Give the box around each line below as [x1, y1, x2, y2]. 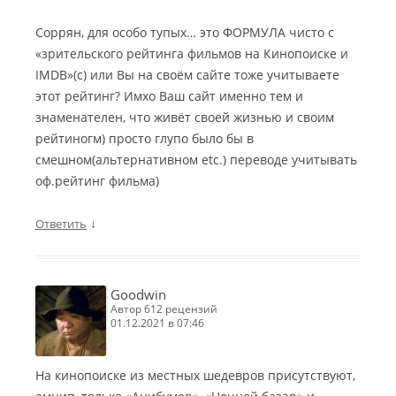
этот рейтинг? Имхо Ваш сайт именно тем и [35, 88, 303, 105]
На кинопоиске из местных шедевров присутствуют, [35, 367, 355, 385]
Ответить [35, 216, 87, 232]
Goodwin [110, 286, 166, 304]
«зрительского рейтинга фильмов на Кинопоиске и [35, 45, 348, 63]
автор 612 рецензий [118, 301, 217, 317]
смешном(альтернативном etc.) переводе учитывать [35, 151, 357, 169]
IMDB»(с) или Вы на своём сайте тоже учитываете [35, 66, 339, 84]
